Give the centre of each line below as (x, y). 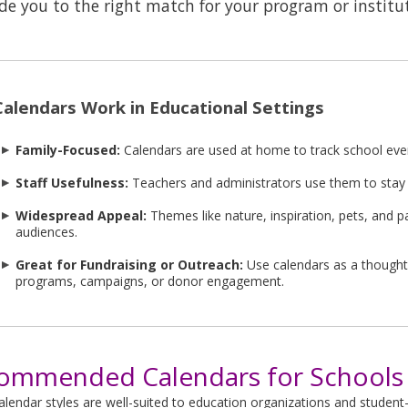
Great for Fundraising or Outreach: (129, 264)
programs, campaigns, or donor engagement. (149, 280)
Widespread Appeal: (81, 215)
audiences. (46, 231)
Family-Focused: (67, 149)
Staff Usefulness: (71, 182)
